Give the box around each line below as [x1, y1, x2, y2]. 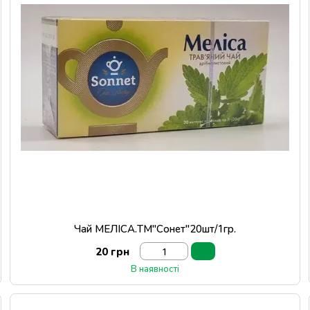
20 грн [95, 245, 129, 257]
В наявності [131, 263, 179, 274]
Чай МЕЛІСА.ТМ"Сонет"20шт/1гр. [74, 222, 236, 235]
